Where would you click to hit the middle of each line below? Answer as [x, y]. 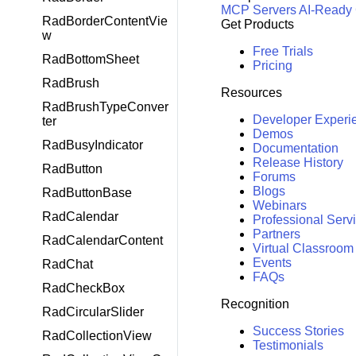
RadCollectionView [97, 336]
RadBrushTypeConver [105, 107]
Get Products [257, 25]
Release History [298, 163]
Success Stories [298, 331]
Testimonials [288, 346]
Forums [274, 177]
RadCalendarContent [103, 240]
